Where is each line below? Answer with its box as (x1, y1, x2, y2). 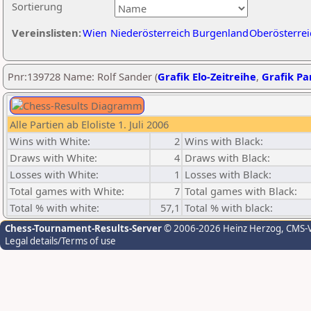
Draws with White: (10, 151, 97, 165)
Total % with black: (185, 201, 273, 215)
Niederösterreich (110, 26, 190, 40)
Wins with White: (10, 134, 90, 148)
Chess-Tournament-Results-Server (5, 222, 162, 235)
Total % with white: (10, 201, 99, 215)
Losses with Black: (185, 167, 271, 181)
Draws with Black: (185, 151, 270, 165)
